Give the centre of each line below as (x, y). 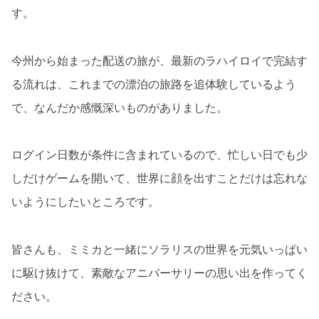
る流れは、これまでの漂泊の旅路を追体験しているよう (154, 84)
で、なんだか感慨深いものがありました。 (120, 107)
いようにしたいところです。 (85, 202)
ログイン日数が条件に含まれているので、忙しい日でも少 (159, 155)
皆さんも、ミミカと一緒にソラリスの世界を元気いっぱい (159, 249)
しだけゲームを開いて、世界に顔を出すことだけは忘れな (159, 178)
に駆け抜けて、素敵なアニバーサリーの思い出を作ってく (159, 272)
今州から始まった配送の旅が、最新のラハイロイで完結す (159, 60)
